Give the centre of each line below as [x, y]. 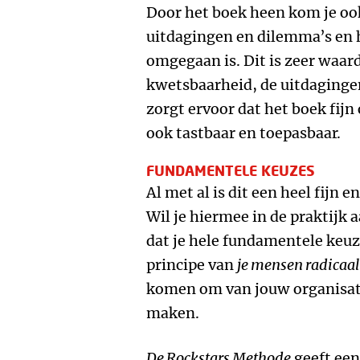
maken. [173, 313]
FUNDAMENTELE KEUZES [231, 170]
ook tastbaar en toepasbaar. [243, 133]
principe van [192, 265]
